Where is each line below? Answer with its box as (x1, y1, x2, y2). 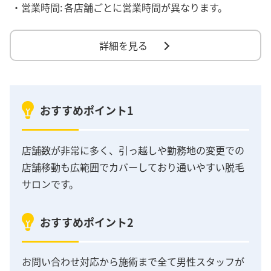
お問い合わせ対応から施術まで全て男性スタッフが (22, 254, 244, 269)
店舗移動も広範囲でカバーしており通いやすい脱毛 (22, 159, 244, 174)
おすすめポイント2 (40, 214, 134, 230)
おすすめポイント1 (40, 102, 134, 119)
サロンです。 (22, 176, 79, 191)
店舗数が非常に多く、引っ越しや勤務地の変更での (22, 142, 244, 157)
